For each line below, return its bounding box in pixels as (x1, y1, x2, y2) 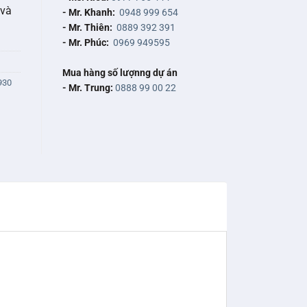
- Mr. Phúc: (62, 37, 109, 49)
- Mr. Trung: (62, 82, 113, 94)
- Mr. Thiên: (62, 22, 112, 34)
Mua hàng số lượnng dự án (62, 67, 177, 79)
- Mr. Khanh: (62, 7, 115, 19)
